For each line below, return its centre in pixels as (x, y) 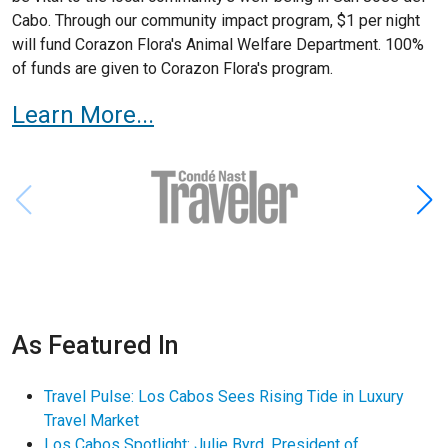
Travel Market (91, 421)
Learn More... (83, 115)
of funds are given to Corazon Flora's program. (172, 69)
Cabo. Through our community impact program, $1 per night (216, 21)
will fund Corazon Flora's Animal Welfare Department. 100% (218, 45)
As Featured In (95, 346)
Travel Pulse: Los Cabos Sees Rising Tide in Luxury (224, 397)
